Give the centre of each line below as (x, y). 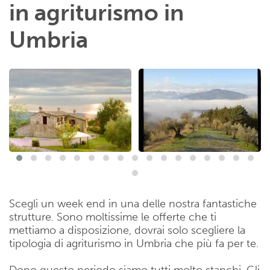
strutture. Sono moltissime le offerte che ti (113, 217)
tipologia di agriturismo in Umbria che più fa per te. (134, 243)
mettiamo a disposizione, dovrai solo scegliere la (127, 230)
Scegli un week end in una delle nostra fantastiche (133, 203)
